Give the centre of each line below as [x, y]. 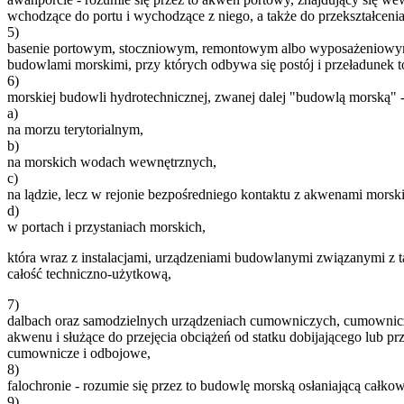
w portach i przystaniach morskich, [106, 226]
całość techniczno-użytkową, [89, 273]
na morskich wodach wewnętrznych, [112, 161]
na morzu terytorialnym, [75, 129]
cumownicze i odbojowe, [79, 353]
